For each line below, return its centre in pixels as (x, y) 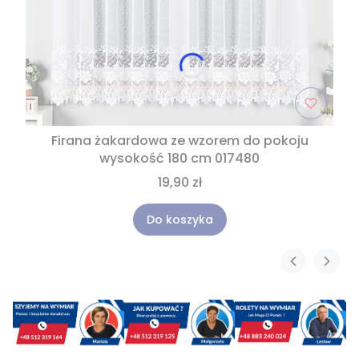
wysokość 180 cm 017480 (179, 159)
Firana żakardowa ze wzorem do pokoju (179, 141)
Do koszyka (179, 220)
